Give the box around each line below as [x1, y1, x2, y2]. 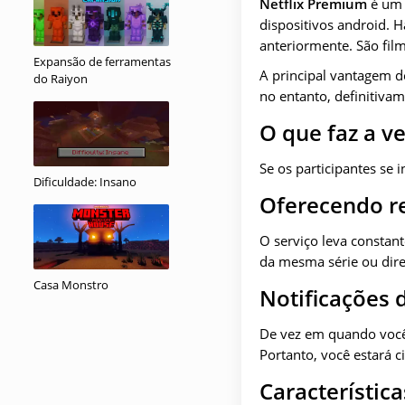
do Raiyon [33, 71, 88, 87]
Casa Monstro [33, 277, 108, 293]
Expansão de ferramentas [33, 53, 171, 70]
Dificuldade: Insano [33, 174, 137, 190]
